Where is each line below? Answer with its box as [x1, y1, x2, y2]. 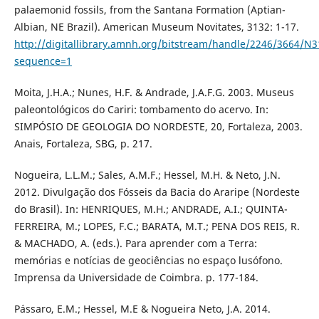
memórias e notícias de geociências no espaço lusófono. [14, 253, 283, 268]
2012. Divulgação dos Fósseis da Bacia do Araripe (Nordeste [14, 185, 300, 199]
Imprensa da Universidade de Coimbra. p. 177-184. [14, 271, 258, 285]
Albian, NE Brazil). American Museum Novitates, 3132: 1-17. [14, 20, 299, 34]
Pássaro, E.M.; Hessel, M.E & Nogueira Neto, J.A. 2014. [14, 302, 271, 316]
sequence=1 [14, 54, 72, 68]
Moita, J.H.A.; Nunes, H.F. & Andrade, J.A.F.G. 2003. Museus [14, 85, 294, 100]
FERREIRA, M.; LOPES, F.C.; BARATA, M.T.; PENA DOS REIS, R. [14, 219, 300, 234]
